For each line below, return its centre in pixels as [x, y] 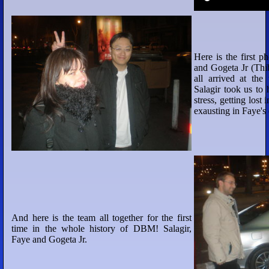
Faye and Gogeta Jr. [49, 239]
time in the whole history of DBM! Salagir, [101, 228]
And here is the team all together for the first [101, 218]
